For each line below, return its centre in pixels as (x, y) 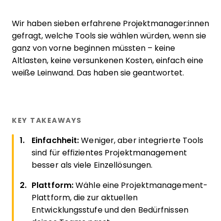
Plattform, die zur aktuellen (85, 198)
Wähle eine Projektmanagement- (142, 185)
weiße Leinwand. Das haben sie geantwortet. (98, 73)
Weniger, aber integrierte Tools (142, 140)
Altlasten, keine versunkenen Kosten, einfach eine (108, 60)
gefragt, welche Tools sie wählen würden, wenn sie (109, 36)
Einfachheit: (56, 140)
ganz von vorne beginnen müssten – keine (93, 48)
